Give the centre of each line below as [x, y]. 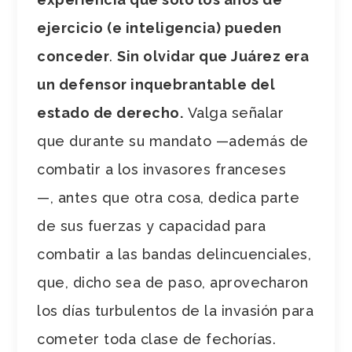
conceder [73, 56]
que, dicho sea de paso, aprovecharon [173, 282]
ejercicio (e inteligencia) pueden [159, 27]
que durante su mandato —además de [173, 141]
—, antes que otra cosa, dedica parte [169, 197]
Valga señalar [234, 112]
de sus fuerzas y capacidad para [152, 225]
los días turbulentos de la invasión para [176, 310]
